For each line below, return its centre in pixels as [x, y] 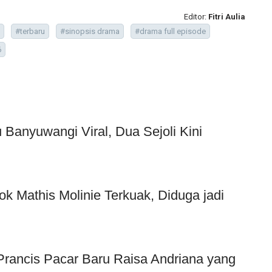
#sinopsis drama [90, 31]
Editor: [196, 16]
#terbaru [30, 31]
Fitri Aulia [227, 16]
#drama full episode [170, 31]
